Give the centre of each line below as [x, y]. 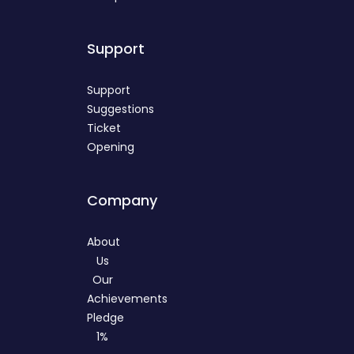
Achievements [128, 299]
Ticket [104, 128]
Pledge [106, 318]
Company [122, 201]
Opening [111, 147]
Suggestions [121, 109]
